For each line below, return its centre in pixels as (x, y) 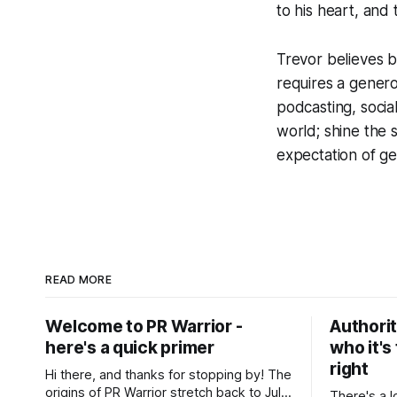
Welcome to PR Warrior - (144, 327)
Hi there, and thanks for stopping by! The (157, 375)
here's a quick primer (130, 348)
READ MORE (79, 280)
